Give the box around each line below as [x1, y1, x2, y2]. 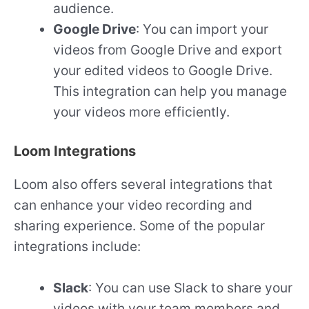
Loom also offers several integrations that [14, 175, 272, 192]
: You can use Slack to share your [88, 279, 293, 297]
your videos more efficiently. [53, 103, 230, 120]
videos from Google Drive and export [53, 41, 283, 58]
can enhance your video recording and [14, 196, 252, 213]
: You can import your [136, 20, 269, 37]
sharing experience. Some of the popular [14, 217, 265, 234]
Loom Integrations [14, 142, 136, 159]
